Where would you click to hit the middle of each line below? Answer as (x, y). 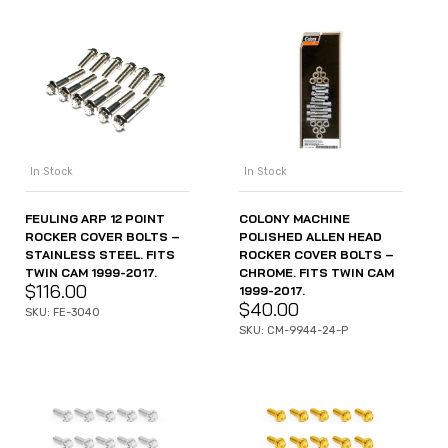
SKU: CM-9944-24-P (293, 330)
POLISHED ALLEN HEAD (310, 236)
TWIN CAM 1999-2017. (91, 272)
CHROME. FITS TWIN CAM (316, 272)
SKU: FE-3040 (62, 312)
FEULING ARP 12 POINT (95, 218)
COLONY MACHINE (294, 218)
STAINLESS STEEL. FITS (100, 254)
